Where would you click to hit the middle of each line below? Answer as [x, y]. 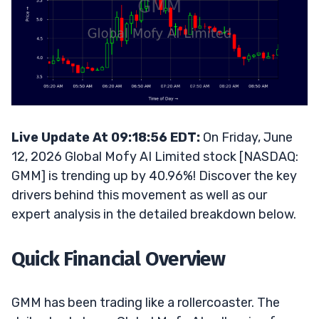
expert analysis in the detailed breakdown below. [154, 214]
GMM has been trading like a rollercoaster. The [146, 302]
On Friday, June [246, 137]
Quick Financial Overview [118, 258]
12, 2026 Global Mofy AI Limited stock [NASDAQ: [155, 156]
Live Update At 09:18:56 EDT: [106, 137]
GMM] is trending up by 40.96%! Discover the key [154, 176]
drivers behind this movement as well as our [139, 195]
